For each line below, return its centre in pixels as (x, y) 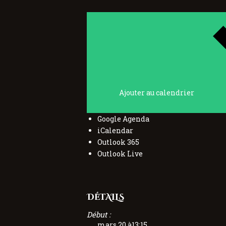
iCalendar (115, 131)
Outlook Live (120, 154)
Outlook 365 (118, 142)
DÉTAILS (105, 197)
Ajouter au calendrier (157, 93)
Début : (99, 214)
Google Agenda (123, 119)
